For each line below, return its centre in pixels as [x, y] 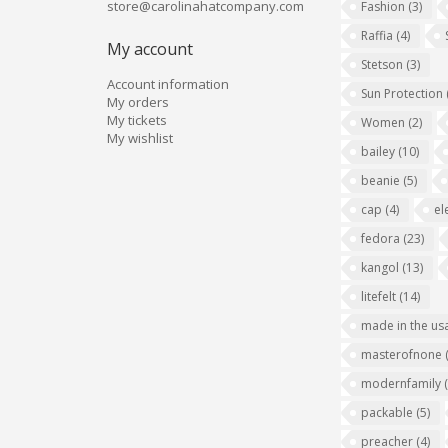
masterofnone [402, 354]
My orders [137, 102]
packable [388, 412]
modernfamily [402, 383]
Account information [167, 84]
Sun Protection [403, 93]
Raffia [378, 35]
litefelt [379, 296]
